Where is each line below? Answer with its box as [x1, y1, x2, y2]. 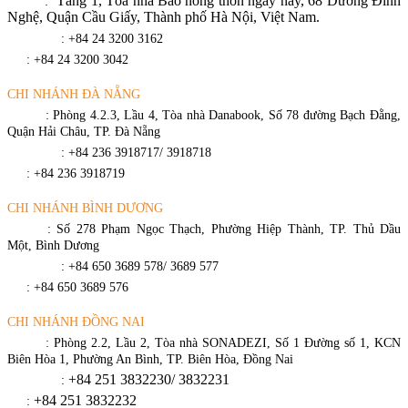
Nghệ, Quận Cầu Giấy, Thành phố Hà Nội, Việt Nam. [7, 9, 320, 25]
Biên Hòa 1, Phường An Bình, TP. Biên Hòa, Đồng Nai [7, 352, 293, 367]
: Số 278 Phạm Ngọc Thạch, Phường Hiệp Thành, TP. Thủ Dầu [46, 222, 401, 237]
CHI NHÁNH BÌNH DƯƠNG [7, 201, 163, 216]
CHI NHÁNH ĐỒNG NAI [7, 315, 145, 330]
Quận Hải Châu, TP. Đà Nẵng [7, 125, 160, 139]
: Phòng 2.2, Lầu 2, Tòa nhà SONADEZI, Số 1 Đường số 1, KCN [46, 336, 401, 351]
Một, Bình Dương [7, 239, 99, 253]
